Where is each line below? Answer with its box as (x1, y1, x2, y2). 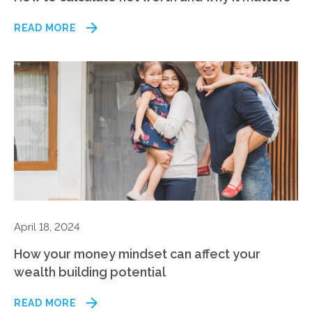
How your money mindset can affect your (14, 247, 260, 261)
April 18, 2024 (14, 221, 80, 233)
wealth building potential (14, 265, 166, 279)
